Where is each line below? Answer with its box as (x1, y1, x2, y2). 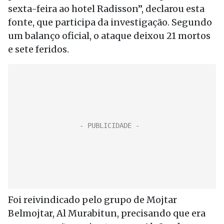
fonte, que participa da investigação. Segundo (8, 16, 212, 28)
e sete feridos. (8, 43, 69, 55)
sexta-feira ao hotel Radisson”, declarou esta (8, 3, 204, 14)
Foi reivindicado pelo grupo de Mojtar (8, 194, 177, 205)
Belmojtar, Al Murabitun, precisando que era (8, 207, 205, 219)
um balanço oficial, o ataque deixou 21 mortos (8, 30, 210, 41)
